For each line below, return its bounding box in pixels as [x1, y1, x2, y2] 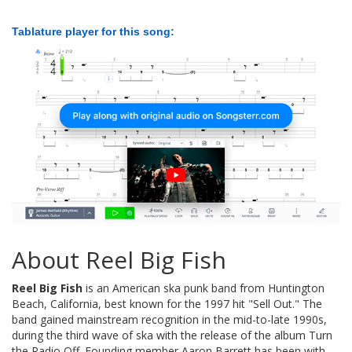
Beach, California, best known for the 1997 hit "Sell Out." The [12, 295, 322, 311]
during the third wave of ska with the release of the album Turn [12, 327, 332, 343]
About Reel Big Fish [12, 243, 226, 276]
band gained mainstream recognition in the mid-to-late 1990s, [12, 311, 327, 327]
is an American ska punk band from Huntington [82, 280, 324, 295]
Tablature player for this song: [12, 25, 174, 38]
